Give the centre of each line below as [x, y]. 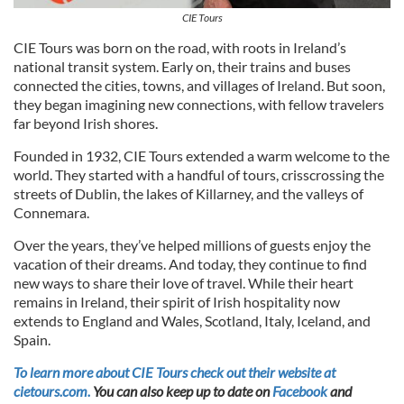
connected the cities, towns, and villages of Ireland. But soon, [199, 86]
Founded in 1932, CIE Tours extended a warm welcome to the [202, 156]
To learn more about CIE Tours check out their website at [174, 372]
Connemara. [53, 213]
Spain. [32, 340]
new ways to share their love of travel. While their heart [184, 283]
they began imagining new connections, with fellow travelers [199, 105]
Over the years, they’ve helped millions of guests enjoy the [192, 245]
